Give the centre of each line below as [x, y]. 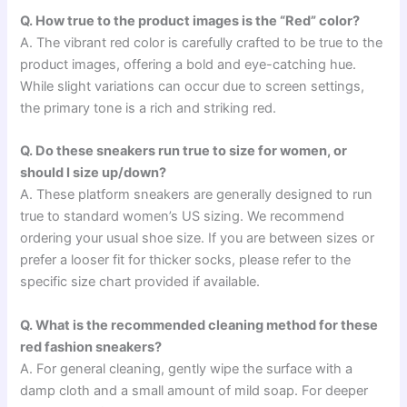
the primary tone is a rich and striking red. [149, 108]
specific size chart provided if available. [140, 282]
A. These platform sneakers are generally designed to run [197, 195]
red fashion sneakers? [91, 347]
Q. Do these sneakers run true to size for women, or [184, 151]
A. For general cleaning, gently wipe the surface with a [187, 368]
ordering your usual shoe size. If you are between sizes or [198, 238]
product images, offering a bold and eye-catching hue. [189, 64]
